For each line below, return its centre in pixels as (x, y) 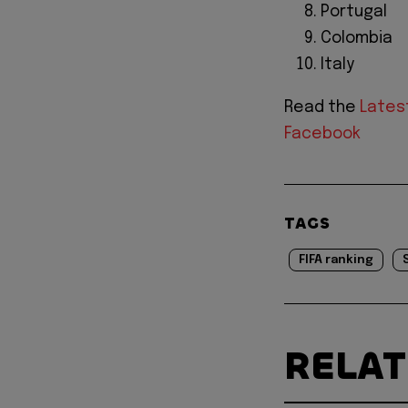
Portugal (354, 12)
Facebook (322, 133)
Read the (322, 107)
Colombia (357, 39)
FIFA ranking (336, 260)
